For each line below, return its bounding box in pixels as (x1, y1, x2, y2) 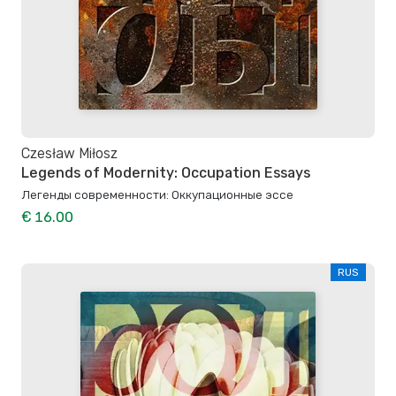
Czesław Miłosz (21, 145, 118, 162)
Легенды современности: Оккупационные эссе (21, 187, 293, 202)
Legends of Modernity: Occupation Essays (21, 164, 310, 182)
